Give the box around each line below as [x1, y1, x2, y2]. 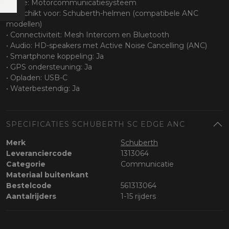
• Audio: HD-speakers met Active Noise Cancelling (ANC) [6, 41, 207, 51]
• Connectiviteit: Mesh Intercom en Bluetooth [6, 30, 169, 40]
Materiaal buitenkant [6, 170, 88, 180]
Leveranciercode [6, 149, 72, 158]
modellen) [6, 19, 42, 29]
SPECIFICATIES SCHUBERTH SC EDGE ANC [6, 120, 185, 129]
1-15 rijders [121, 192, 156, 201]
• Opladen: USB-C [6, 73, 67, 83]
